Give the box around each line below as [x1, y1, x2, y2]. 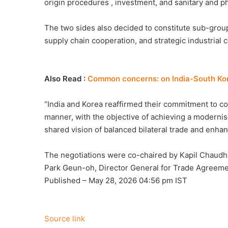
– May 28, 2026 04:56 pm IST [82, 175, 187, 185]
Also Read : [44, 73, 88, 83]
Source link [44, 213, 85, 223]
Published [44, 175, 82, 185]
